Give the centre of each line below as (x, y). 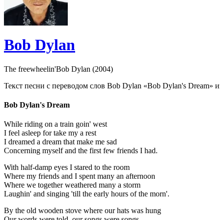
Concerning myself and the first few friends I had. (81, 151)
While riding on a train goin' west (55, 124)
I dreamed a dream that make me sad (60, 142)
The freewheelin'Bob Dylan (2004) (58, 69)
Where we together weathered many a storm (72, 185)
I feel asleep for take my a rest (50, 133)
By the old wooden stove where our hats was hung (82, 211)
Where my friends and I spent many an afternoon (80, 176)
